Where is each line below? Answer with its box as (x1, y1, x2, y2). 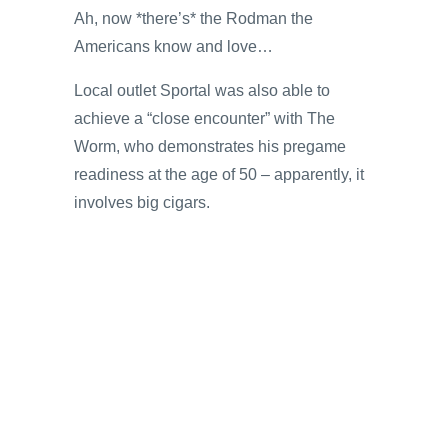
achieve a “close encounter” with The (74, 109, 335, 127)
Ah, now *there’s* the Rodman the (74, 9, 313, 27)
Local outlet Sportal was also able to (74, 81, 330, 99)
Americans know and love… (74, 37, 273, 55)
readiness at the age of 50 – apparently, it (74, 165, 364, 183)
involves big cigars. (74, 193, 210, 211)
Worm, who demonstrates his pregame (74, 137, 346, 155)
